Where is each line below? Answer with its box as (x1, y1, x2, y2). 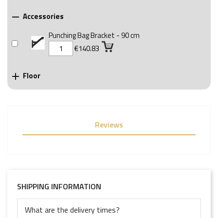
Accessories (21, 10, 64, 22)
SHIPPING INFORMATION (17, 181, 101, 193)
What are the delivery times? (25, 204, 120, 216)
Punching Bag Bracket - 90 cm (49, 30, 140, 41)
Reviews (95, 119, 123, 131)
